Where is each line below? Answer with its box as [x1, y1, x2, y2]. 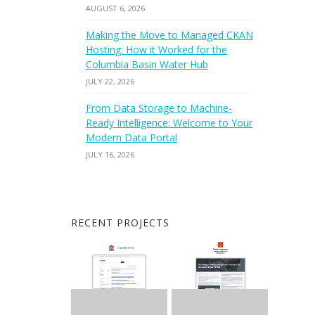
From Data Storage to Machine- [86, 101, 232, 115]
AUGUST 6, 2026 [86, 3, 145, 13]
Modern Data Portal [86, 131, 177, 144]
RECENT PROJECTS [71, 216, 169, 229]
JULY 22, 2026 [86, 76, 134, 86]
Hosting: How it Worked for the [86, 43, 227, 56]
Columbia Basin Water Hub [86, 58, 208, 71]
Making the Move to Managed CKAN [86, 28, 253, 41]
